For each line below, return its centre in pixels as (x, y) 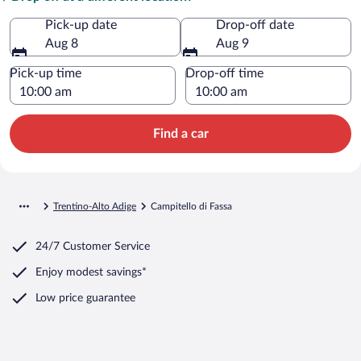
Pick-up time (46, 73)
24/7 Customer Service (93, 246)
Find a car (180, 133)
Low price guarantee (85, 298)
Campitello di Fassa (191, 206)
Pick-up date (81, 25)
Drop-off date (255, 25)
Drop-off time (224, 73)
